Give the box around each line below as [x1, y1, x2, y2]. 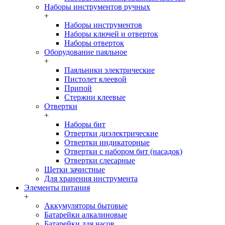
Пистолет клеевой [64, 75, 127, 83]
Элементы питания [24, 183, 90, 192]
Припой [64, 84, 92, 92]
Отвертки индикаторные [64, 138, 150, 147]
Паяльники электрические [64, 66, 155, 74]
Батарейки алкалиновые [44, 210, 127, 219]
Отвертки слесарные [64, 156, 135, 165]
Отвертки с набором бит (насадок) [64, 147, 182, 156]
